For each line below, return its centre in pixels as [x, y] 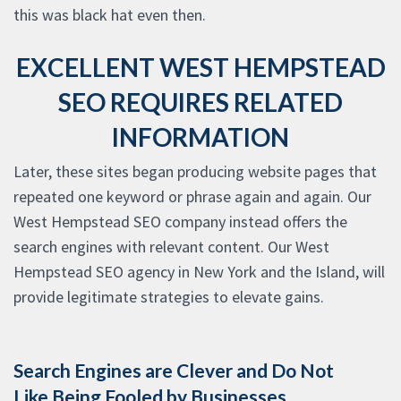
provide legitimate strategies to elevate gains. [169, 297]
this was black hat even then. [110, 15]
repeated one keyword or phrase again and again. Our [192, 197]
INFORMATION [200, 137]
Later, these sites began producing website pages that [195, 172]
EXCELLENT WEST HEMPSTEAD [200, 68]
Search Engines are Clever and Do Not [174, 371]
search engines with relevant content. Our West [171, 247]
